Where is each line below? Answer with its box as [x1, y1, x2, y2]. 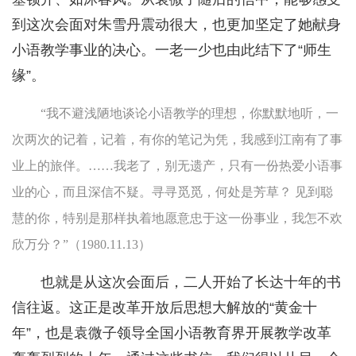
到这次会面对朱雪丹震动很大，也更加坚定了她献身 [12, 17, 341, 33]
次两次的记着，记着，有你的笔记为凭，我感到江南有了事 [12, 133, 342, 147]
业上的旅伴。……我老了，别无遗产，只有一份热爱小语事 [12, 159, 342, 173]
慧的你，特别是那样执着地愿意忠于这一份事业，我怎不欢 [12, 211, 342, 226]
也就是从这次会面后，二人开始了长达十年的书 [41, 274, 341, 291]
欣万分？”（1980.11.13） [12, 238, 151, 252]
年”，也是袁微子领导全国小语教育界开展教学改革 [12, 325, 331, 342]
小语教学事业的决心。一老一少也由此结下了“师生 [12, 42, 331, 59]
